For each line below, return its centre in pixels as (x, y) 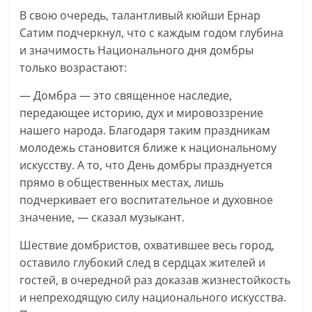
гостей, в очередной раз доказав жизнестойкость (155, 280)
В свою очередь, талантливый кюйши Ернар (140, 16)
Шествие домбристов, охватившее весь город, (147, 245)
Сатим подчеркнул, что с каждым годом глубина (152, 33)
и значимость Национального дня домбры (137, 50)
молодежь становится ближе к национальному (148, 148)
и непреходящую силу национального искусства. (153, 298)
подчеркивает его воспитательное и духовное (147, 200)
